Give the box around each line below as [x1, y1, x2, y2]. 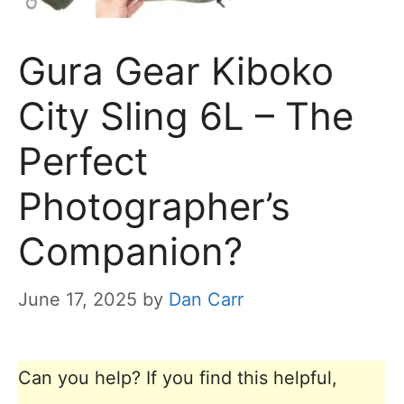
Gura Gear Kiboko [18, 48, 334, 95]
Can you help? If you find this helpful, [18, 367, 337, 390]
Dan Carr [169, 289, 243, 311]
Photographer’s [18, 183, 290, 230]
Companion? [18, 228, 243, 275]
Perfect [18, 138, 148, 185]
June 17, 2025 [18, 289, 137, 311]
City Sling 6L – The [18, 93, 353, 140]
